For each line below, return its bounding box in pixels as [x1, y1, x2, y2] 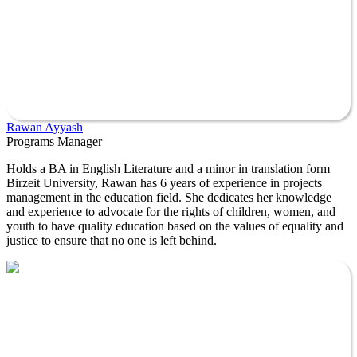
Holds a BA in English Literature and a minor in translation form [6, 161, 330, 175]
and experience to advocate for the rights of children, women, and [6, 204, 335, 218]
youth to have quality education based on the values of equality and [6, 218, 343, 233]
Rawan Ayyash [6, 120, 83, 134]
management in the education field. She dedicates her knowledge [6, 190, 331, 204]
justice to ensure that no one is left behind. [6, 233, 220, 247]
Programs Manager [6, 134, 102, 148]
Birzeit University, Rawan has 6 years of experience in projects [6, 175, 322, 190]
